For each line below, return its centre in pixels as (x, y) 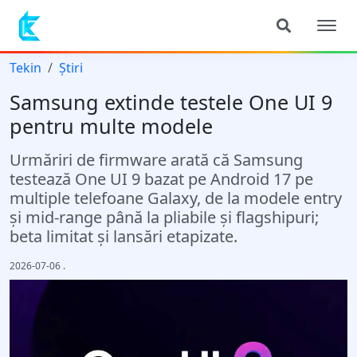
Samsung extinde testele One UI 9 (171, 102)
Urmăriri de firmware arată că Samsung (156, 160)
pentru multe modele (111, 126)
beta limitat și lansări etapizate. (124, 236)
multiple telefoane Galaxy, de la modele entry (176, 198)
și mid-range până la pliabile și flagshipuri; (164, 217)
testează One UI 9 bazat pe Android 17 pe (161, 179)
